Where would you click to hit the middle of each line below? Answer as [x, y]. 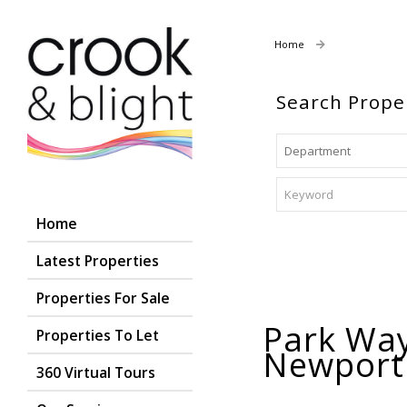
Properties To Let [98, 335]
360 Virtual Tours [96, 372]
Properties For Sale [103, 298]
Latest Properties [98, 260]
